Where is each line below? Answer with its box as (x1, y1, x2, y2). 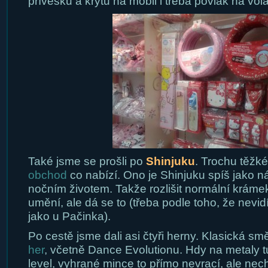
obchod (28, 169, 67, 181)
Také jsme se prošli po (28, 155, 146, 167)
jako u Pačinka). (28, 210, 111, 223)
